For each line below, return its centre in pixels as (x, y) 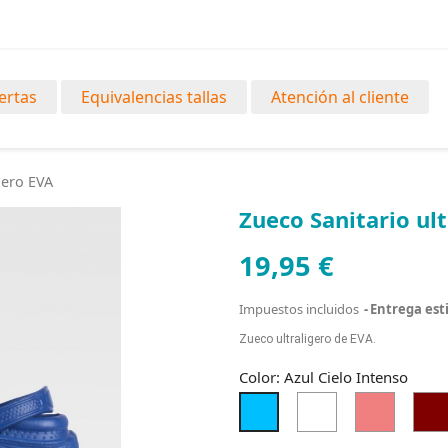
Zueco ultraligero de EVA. (307, 339)
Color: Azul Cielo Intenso (323, 377)
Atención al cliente (340, 97)
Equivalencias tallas (154, 97)
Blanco (357, 401)
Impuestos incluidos (300, 309)
